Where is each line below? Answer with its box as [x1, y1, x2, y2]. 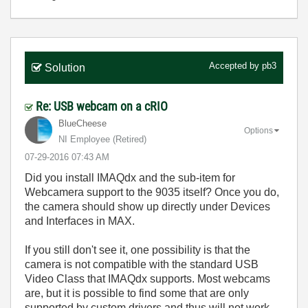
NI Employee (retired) [58, 133, 146, 144]
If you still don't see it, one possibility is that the [25, 243, 250, 256]
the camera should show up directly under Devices [25, 200, 270, 212]
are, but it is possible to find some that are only [25, 287, 249, 299]
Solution [45, 61, 85, 74]
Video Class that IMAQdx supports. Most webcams [25, 272, 270, 285]
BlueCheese [58, 118, 107, 129]
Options [244, 126, 273, 136]
